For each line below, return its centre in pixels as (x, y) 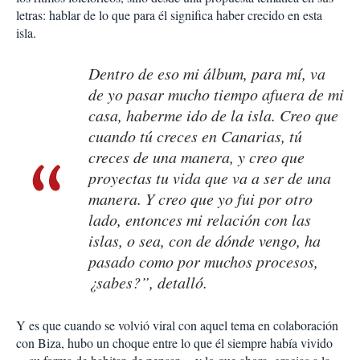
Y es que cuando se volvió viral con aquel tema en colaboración (177, 325)
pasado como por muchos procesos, (203, 262)
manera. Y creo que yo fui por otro (200, 199)
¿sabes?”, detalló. (148, 282)
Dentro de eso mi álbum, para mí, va (207, 74)
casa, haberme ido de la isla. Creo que (213, 115)
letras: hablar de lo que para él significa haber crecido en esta (169, 15)
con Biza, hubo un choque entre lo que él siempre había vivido (174, 343)
